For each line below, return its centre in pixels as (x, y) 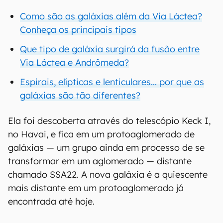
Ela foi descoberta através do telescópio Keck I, (109, 121)
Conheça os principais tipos (78, 30)
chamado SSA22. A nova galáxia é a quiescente (108, 174)
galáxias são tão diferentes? (80, 95)
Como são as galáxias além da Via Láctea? (111, 16)
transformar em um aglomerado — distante (100, 161)
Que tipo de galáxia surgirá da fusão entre (110, 49)
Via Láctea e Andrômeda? (74, 62)
